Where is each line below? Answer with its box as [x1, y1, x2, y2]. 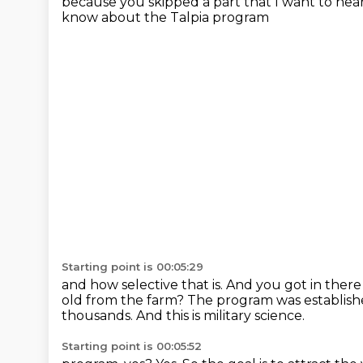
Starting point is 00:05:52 [62, 340, 202, 352]
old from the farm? [62, 293, 187, 308]
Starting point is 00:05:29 [62, 260, 203, 273]
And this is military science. [136, 308, 305, 323]
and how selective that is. [62, 277, 226, 293]
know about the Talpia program [62, 10, 269, 25]
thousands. [62, 308, 136, 323]
